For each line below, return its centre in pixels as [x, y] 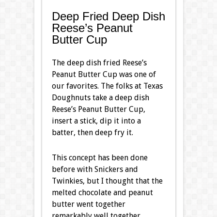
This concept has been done [100, 158]
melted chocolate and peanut [102, 193]
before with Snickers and [95, 170]
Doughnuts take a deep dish [100, 98]
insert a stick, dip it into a [96, 121]
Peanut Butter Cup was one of [104, 75]
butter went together [88, 204]
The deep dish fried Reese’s [99, 63]
